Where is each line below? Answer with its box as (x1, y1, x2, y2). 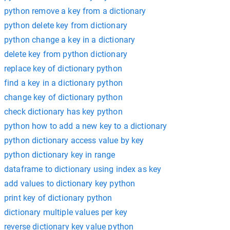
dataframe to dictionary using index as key (4, 164, 162, 174)
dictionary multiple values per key (4, 207, 128, 217)
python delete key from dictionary (4, 20, 127, 30)
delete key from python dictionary (4, 49, 127, 59)
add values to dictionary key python (4, 178, 136, 188)
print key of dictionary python (4, 193, 112, 203)
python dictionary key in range (4, 149, 116, 160)
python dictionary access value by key (4, 135, 144, 145)
